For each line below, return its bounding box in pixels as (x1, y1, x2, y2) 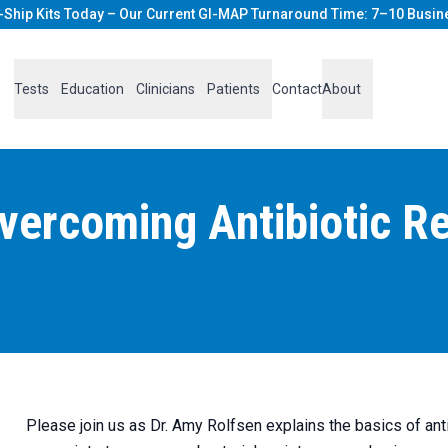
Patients (206, 80, 260, 97)
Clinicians (135, 80, 195, 97)
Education (60, 80, 124, 97)
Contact (271, 80, 322, 97)
